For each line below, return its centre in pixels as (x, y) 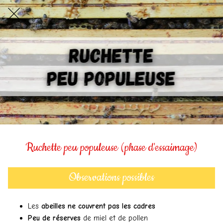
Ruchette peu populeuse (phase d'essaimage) (111, 148)
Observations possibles (111, 177)
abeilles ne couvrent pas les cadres (98, 206)
